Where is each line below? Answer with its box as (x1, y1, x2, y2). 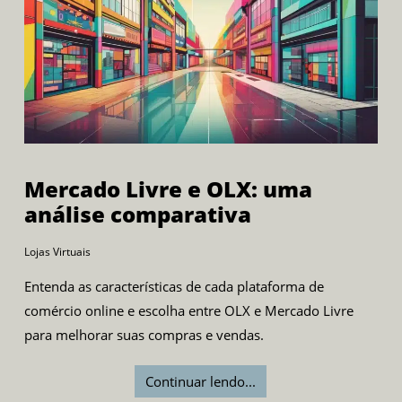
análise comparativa (23, 198, 251, 229)
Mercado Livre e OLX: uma (23, 173, 312, 204)
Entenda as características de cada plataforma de (23, 276, 324, 295)
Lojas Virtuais (23, 243, 91, 259)
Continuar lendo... (145, 371, 257, 390)
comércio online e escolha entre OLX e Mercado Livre (23, 301, 354, 319)
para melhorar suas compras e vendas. (23, 325, 264, 344)
